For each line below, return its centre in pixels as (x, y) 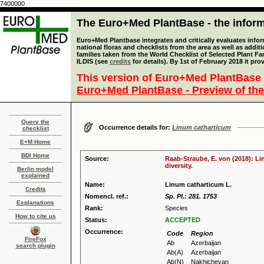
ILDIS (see (93, 61)
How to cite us (35, 216)
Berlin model (35, 169)
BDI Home (35, 155)
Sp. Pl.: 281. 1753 (191, 196)
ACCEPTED (183, 220)
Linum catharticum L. (198, 184)
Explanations (35, 202)
